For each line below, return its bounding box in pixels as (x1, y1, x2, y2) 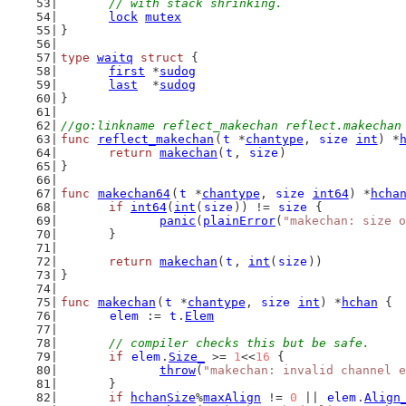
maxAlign (203, 391, 261, 404)
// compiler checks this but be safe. (109, 336, 370, 350)
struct (140, 51, 184, 64)
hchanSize (130, 391, 196, 404)
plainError (203, 214, 275, 227)
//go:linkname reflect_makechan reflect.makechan (60, 119, 401, 132)
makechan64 (97, 187, 170, 200)
